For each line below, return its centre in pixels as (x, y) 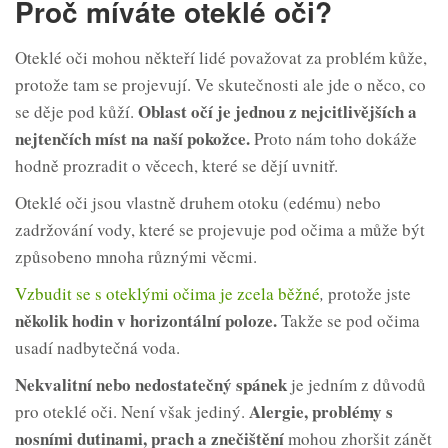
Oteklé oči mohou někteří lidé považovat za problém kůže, (221, 58)
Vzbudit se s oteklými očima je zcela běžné (167, 294)
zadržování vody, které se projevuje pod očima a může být (220, 230)
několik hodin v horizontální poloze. (146, 321)
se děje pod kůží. (76, 112)
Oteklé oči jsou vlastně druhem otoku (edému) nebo (198, 203)
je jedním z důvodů (356, 385)
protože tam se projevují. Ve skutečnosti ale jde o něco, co (220, 85)
